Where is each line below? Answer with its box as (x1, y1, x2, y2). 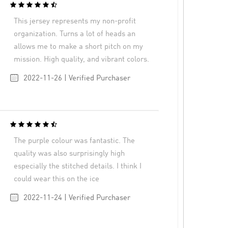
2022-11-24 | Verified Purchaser (23, 194, 130, 202)
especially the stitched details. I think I (14, 162, 142, 170)
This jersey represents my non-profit (14, 17, 136, 25)
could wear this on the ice (14, 175, 100, 183)
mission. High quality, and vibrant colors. (14, 55, 150, 64)
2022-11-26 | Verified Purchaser (23, 74, 130, 82)
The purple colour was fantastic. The (14, 137, 135, 145)
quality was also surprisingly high (14, 150, 125, 158)
